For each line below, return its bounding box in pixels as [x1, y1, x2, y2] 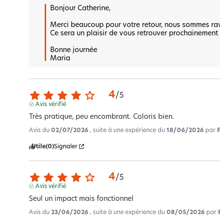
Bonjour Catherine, [50, 4, 115, 12]
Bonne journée [50, 46, 100, 54]
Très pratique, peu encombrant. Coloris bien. [29, 113, 175, 121]
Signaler [54, 143, 78, 150]
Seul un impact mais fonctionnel [29, 195, 134, 203]
